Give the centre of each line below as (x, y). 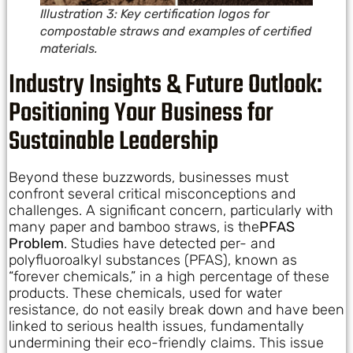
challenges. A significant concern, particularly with (171, 211)
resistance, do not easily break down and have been (176, 310)
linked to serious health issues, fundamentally (156, 327)
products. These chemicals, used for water (145, 294)
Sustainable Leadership (113, 143)
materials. (69, 49)
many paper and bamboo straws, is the (134, 227)
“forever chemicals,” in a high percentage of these (169, 277)
